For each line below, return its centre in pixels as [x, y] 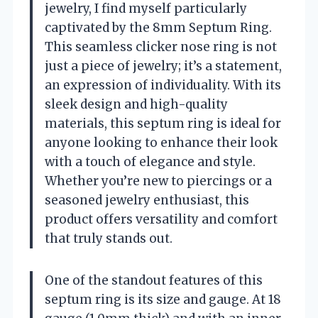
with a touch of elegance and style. [150, 161]
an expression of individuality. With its [163, 85]
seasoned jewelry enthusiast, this [147, 200]
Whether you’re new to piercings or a [158, 181]
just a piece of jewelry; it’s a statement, [163, 66]
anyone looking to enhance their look [161, 142]
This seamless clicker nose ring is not [161, 46]
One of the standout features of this [154, 280]
